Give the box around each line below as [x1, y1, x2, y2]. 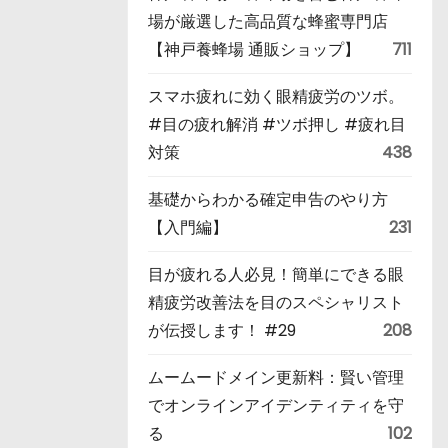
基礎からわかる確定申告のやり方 [148, 188, 388, 211]
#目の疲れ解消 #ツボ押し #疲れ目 [148, 113, 406, 136]
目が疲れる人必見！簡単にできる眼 [148, 263, 404, 286]
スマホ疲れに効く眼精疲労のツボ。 [148, 85, 404, 108]
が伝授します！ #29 [148, 319, 296, 342]
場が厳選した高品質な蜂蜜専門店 [148, 10, 388, 33]
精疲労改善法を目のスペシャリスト [148, 291, 404, 314]
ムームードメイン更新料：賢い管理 [148, 366, 404, 389]
